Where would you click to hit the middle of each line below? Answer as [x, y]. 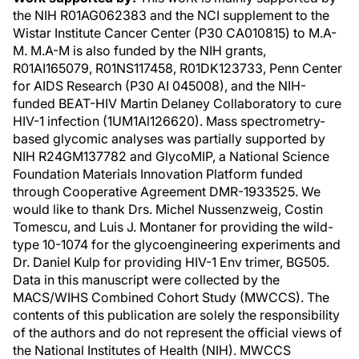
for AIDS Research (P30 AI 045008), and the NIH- [159, 86]
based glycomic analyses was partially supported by [169, 139]
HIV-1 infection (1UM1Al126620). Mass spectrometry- [169, 121]
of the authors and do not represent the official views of [177, 333]
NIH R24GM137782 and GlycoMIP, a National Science [171, 156]
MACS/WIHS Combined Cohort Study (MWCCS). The [171, 297]
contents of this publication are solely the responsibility [176, 315]
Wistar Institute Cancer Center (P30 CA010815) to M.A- [175, 33]
